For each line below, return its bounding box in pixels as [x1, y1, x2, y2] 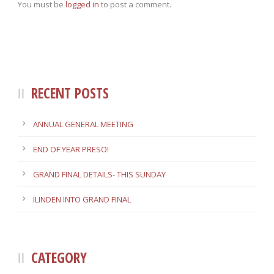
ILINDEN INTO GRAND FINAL [33, 194, 131, 206]
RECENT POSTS [31, 83, 109, 103]
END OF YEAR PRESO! [33, 144, 109, 155]
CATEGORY [31, 248, 87, 268]
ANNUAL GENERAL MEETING [33, 119, 133, 130]
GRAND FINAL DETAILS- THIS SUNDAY [33, 169, 166, 180]
